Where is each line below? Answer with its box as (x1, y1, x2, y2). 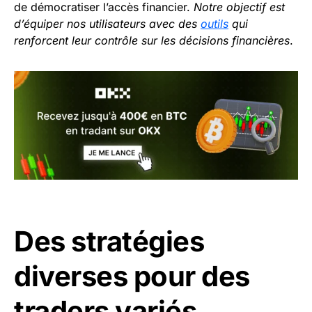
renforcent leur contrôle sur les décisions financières (14, 33, 290, 47)
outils (201, 17, 228, 31)
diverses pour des (14, 259, 250, 294)
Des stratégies (14, 224, 204, 259)
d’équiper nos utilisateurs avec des (14, 17, 201, 31)
